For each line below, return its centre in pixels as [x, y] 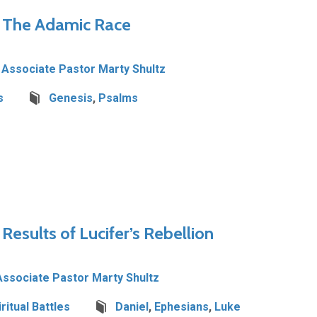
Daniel [132, 307]
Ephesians [181, 307]
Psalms [118, 98]
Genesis [71, 98]
